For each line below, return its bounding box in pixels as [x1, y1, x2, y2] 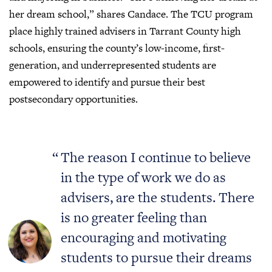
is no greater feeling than [61, 207, 208, 227]
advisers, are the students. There [61, 187, 255, 207]
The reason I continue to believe [61, 147, 251, 167]
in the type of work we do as [61, 167, 226, 187]
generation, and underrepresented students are [9, 57, 216, 72]
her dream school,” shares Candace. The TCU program [9, 6, 253, 21]
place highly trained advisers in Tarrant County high [9, 23, 241, 38]
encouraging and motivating [61, 227, 227, 247]
